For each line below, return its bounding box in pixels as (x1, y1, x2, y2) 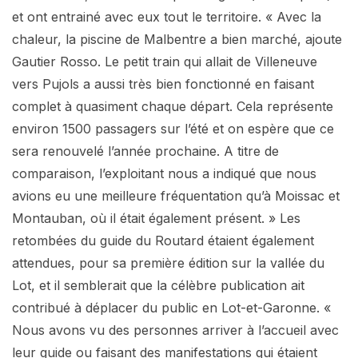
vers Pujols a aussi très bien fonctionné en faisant (12, 75, 314, 92)
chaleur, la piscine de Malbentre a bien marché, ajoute (12, 30, 342, 47)
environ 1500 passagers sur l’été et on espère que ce (12, 120, 334, 137)
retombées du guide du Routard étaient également (12, 232, 314, 249)
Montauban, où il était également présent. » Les (12, 209, 300, 226)
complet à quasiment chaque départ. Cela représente (12, 97, 333, 114)
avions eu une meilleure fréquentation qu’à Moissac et (12, 187, 340, 204)
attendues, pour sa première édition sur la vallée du (12, 254, 324, 271)
